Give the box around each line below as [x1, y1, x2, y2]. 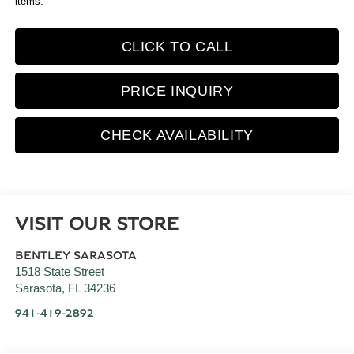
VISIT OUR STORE [14, 215, 179, 235]
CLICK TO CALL [121, 39, 233, 55]
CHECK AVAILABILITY [100, 127, 254, 144]
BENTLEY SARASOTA [14, 250, 137, 262]
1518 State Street [14, 265, 104, 279]
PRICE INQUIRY [120, 83, 234, 100]
